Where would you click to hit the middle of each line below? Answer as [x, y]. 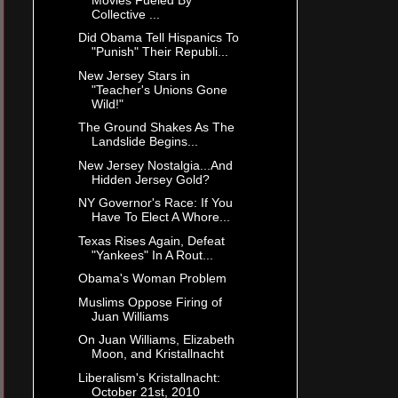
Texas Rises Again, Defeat [151, 240]
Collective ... [125, 14]
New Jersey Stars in [134, 75]
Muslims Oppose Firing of [150, 302]
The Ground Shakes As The [156, 127]
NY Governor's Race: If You [155, 203]
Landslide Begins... [144, 142]
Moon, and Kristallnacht [157, 354]
